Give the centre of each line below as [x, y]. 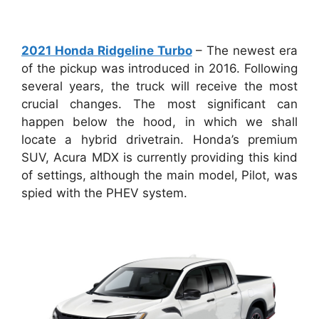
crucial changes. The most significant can [159, 104]
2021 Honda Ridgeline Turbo [107, 50]
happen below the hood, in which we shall [159, 121]
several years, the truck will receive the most [159, 86]
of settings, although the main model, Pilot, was [159, 175]
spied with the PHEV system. [104, 193]
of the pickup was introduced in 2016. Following [159, 68]
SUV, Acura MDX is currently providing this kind [159, 157]
